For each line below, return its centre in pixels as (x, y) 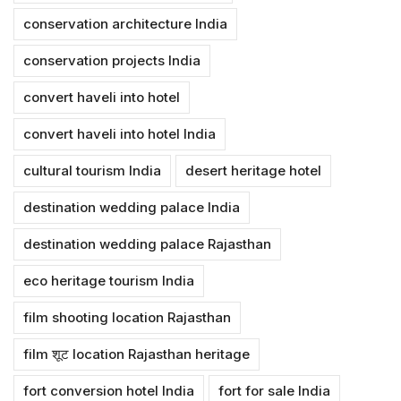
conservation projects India (112, 60)
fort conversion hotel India (109, 390)
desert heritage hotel (253, 170)
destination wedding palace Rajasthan (147, 243)
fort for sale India (274, 390)
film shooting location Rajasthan (127, 317)
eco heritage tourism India (109, 280)
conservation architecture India (125, 23)
